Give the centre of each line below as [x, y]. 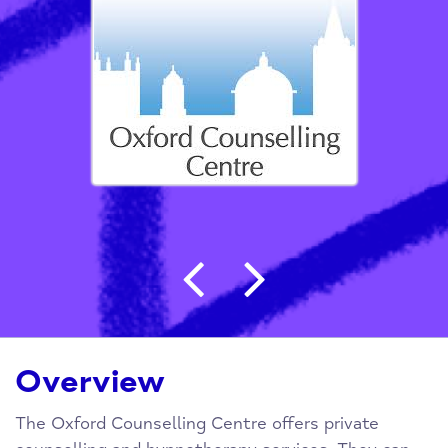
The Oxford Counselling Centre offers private [197, 424]
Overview [90, 382]
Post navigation [301, 253]
